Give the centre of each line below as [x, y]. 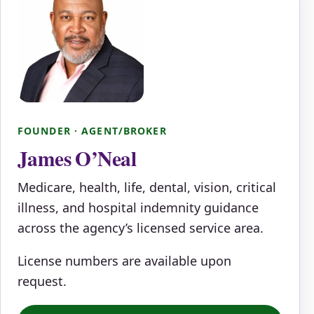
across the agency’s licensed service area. [141, 227]
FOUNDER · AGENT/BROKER [92, 130]
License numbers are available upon [124, 261]
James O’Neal [77, 158]
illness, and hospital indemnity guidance [138, 207]
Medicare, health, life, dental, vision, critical [147, 187]
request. [42, 281]
